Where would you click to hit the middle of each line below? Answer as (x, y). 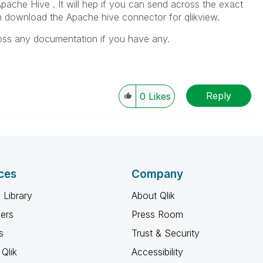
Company (157, 174)
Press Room (157, 214)
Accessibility (157, 252)
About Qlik (153, 195)
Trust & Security (166, 233)
